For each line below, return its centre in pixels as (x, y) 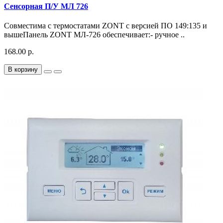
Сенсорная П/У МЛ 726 (46, 6)
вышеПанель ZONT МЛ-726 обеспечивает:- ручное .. (94, 34)
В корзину (23, 69)
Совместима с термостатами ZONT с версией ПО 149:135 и (106, 25)
